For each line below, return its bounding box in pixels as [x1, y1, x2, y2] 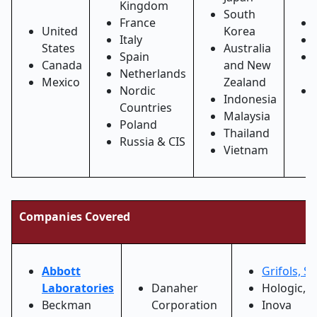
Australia [224, 40, 271, 56]
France [120, 15, 156, 30]
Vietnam [224, 142, 268, 158]
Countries [120, 100, 172, 115]
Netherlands [120, 66, 186, 81]
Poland [120, 117, 157, 132]
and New [224, 57, 271, 73]
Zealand [224, 74, 266, 90]
